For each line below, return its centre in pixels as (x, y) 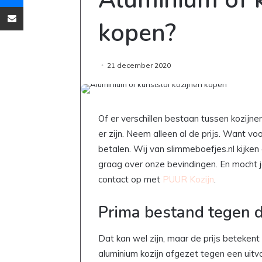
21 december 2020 (139, 65)
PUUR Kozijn (188, 179)
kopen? (137, 33)
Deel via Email (32, 6)
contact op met (130, 179)
